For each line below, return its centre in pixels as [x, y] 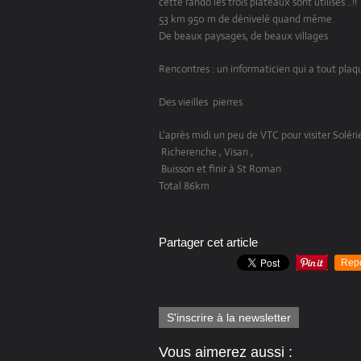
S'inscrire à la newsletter [229, 318]
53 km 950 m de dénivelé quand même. [247, 19]
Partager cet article [208, 243]
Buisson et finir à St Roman [220, 169]
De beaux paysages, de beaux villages [243, 36]
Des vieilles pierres [201, 102]
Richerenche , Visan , [206, 152]
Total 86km [185, 186]
